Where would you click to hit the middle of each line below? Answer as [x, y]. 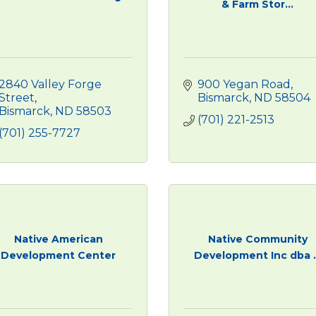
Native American [58, 239]
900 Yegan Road [244, 84]
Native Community [257, 239]
